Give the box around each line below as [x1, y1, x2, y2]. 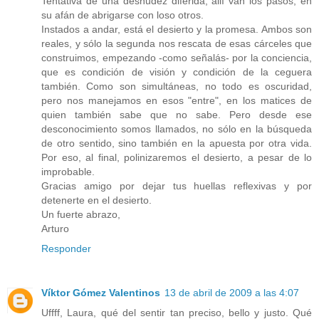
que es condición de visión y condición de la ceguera [41, 66, 312, 78]
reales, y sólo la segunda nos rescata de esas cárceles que [41, 38, 312, 50]
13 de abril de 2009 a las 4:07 [164, 287, 299, 299]
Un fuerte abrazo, [41, 209, 120, 221]
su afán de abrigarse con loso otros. [41, 9, 204, 21]
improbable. [41, 166, 95, 178]
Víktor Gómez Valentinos [41, 287, 160, 299]
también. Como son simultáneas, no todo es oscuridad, [41, 80, 312, 93]
